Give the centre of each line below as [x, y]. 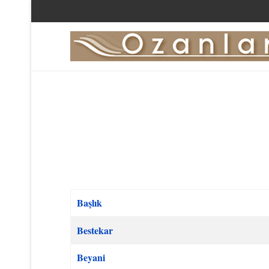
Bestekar [95, 230]
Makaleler [89, 223]
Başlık [89, 203]
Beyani [91, 257]
